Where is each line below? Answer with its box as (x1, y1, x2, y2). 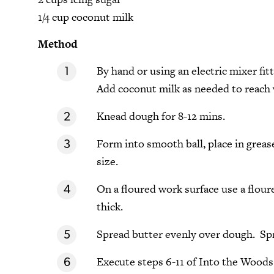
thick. (97, 198, 123, 214)
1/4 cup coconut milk (38, 9, 133, 24)
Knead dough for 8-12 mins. (97, 108, 225, 124)
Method (38, 35, 78, 51)
